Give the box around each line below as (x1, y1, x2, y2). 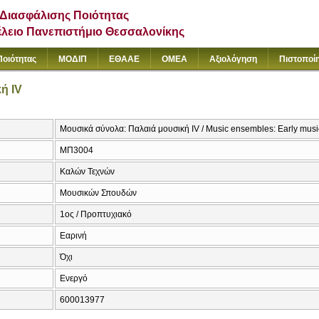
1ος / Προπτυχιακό (60, 209, 132, 220)
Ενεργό (60, 273, 88, 284)
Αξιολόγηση (209, 54, 257, 64)
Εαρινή (60, 231, 87, 241)
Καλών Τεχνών (60, 167, 115, 177)
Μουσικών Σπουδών (60, 188, 137, 199)
